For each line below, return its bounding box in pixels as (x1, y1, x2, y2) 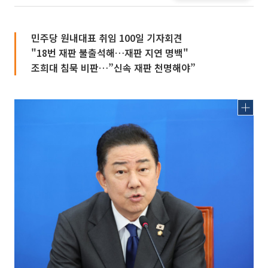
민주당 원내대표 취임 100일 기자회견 (31, 31, 182, 45)
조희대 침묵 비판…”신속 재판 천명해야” (31, 60, 196, 75)
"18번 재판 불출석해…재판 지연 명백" (31, 45, 188, 60)
